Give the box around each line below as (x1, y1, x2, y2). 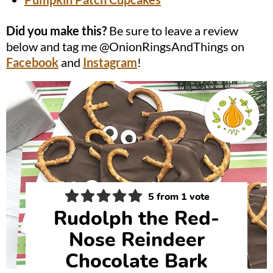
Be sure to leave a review (107, 23, 238, 38)
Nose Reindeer (68, 227, 205, 253)
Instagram (83, 55, 137, 70)
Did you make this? (15, 23, 107, 38)
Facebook (6, 55, 58, 70)
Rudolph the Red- (54, 205, 219, 232)
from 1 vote (154, 190, 210, 204)
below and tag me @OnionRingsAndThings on (6, 39, 244, 54)
